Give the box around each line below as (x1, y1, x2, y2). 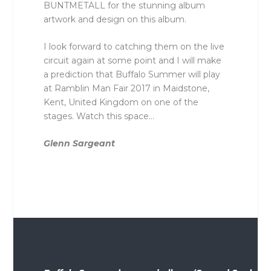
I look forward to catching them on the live (44, 41, 225, 53)
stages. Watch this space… (44, 111, 155, 122)
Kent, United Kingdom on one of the (44, 97, 199, 108)
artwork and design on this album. (44, 13, 187, 25)
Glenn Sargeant (44, 138, 116, 149)
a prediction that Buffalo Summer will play (44, 69, 221, 80)
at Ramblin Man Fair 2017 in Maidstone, (44, 83, 210, 94)
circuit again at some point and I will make (44, 55, 222, 67)
